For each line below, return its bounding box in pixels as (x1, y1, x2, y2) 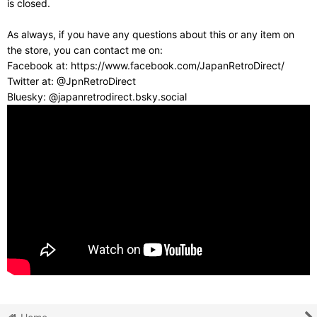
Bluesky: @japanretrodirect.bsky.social (7, 91, 187, 103)
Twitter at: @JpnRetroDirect (7, 75, 136, 88)
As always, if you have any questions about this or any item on (7, 28, 294, 41)
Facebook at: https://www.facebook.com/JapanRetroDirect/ (7, 59, 284, 72)
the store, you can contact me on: (7, 44, 163, 57)
